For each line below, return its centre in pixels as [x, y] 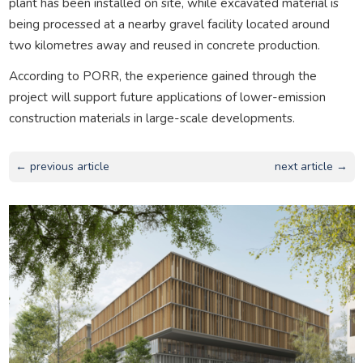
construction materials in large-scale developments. [152, 117]
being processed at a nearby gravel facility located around [169, 23]
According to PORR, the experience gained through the [162, 75]
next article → [312, 166]
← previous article [62, 166]
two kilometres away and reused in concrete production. [164, 45]
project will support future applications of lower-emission [167, 96]
